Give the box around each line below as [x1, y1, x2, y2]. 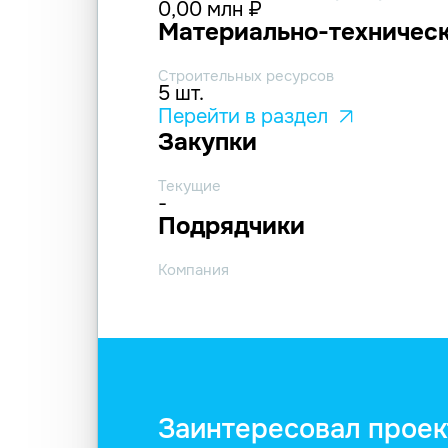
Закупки [158, 127, 257, 158]
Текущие [158, 176, 221, 197]
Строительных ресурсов [158, 66, 334, 87]
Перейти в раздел [158, 104, 328, 130]
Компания [158, 260, 229, 281]
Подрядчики [158, 211, 305, 242]
